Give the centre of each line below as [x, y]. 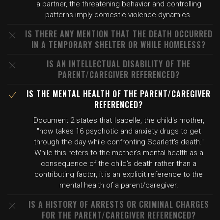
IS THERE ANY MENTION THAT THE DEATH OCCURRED [119, 34]
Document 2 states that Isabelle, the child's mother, [119, 120]
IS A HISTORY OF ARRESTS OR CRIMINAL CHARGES [119, 204]
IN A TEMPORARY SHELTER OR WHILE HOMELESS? [119, 45]
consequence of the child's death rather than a [119, 164]
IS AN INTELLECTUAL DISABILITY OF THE [119, 64]
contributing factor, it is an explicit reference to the [119, 174]
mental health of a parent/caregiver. [119, 185]
